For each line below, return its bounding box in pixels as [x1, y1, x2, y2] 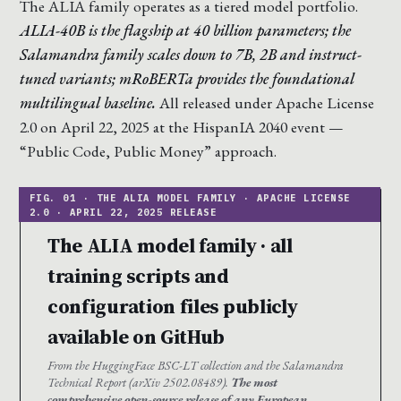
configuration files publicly [47, 293, 298, 320]
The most [231, 374, 277, 391]
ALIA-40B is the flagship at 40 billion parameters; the [20, 20, 351, 41]
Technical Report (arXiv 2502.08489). [47, 374, 231, 391]
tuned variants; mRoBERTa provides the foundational [20, 68, 354, 90]
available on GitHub [47, 323, 226, 351]
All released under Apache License [156, 92, 374, 114]
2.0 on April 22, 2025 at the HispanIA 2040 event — [20, 116, 344, 138]
